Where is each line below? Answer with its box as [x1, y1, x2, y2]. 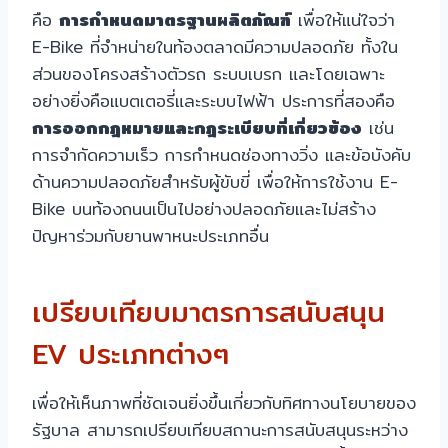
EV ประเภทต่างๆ [32, 332, 229, 377]
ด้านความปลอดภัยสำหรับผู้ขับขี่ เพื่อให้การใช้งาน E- [32, 168, 398, 196]
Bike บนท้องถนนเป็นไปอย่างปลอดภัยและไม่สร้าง [32, 195, 376, 223]
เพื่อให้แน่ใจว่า [291, 6, 395, 34]
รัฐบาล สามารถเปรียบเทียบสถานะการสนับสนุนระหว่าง [32, 416, 408, 444]
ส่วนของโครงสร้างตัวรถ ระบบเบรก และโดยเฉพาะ [32, 60, 385, 88]
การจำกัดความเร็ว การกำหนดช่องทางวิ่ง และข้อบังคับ [32, 141, 411, 169]
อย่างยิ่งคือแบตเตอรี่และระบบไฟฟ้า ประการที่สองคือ [32, 87, 395, 115]
